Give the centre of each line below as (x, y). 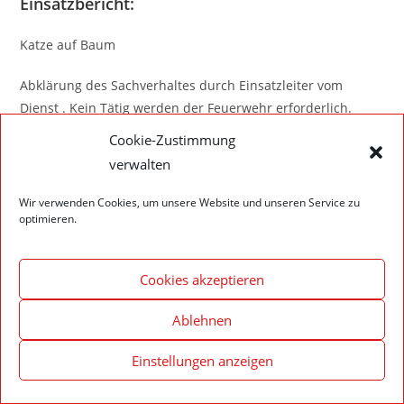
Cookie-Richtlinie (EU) (296, 211)
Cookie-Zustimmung (172, 140)
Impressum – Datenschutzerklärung (142, 211)
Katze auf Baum (68, 45)
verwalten (140, 164)
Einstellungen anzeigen (202, 360)
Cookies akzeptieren (202, 279)
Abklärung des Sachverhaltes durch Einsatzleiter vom (182, 85)
